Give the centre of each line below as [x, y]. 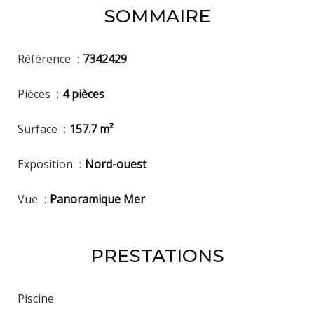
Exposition [47, 164]
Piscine [36, 298]
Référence [46, 59]
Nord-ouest [116, 164]
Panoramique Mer [97, 199]
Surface [39, 129]
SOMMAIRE [157, 16]
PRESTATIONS [157, 255]
